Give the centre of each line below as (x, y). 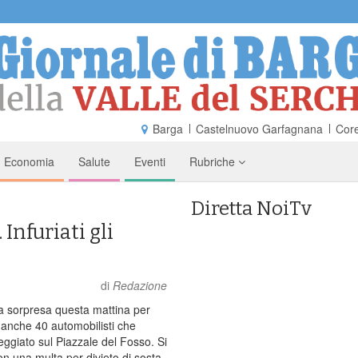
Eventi (150, 161)
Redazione (140, 285)
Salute (94, 161)
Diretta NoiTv (251, 208)
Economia (29, 161)
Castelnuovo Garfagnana (259, 128)
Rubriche (214, 161)
